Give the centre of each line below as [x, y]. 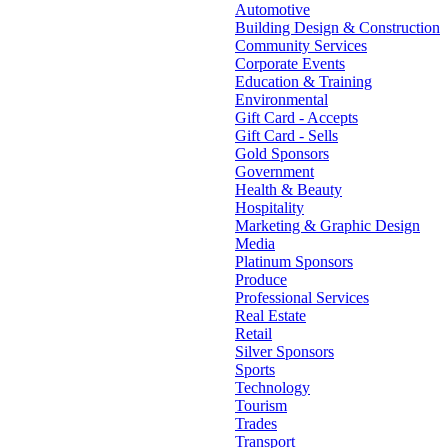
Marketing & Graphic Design [327, 225]
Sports [255, 369]
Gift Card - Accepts [296, 117]
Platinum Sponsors [294, 261]
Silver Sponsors [284, 351]
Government [274, 171]
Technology [272, 387]
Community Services [301, 45]
